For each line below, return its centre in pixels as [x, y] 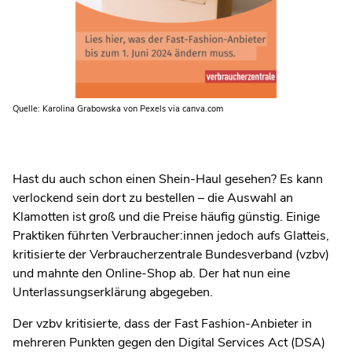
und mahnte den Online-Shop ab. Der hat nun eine [151, 273]
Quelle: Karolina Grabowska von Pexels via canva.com [118, 108]
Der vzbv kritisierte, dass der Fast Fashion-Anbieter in [162, 323]
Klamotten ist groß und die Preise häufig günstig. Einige [166, 216]
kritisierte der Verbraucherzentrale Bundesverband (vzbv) [171, 254]
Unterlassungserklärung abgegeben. [113, 292]
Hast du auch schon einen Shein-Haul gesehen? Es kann [168, 179]
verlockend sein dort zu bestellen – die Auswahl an [153, 198]
